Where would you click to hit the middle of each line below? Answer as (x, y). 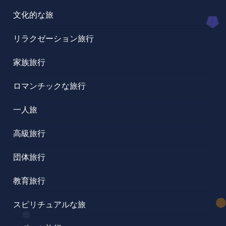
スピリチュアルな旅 (50, 204)
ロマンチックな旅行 (50, 86)
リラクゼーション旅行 (54, 38)
